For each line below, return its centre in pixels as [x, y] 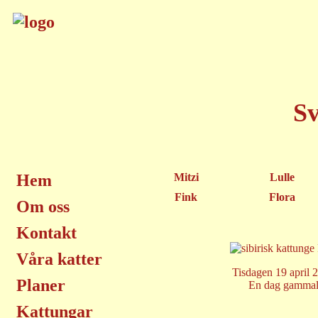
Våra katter [59, 259]
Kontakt [46, 233]
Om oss [43, 207]
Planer [41, 285]
